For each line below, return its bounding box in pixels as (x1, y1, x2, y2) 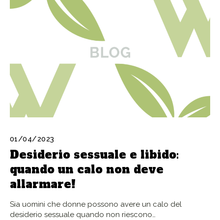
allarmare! (10, 176, 76, 192)
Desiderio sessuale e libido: (10, 147, 179, 162)
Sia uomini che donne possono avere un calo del (10, 199, 182, 209)
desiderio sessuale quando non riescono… (10, 210, 156, 219)
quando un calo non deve (10, 162, 164, 177)
